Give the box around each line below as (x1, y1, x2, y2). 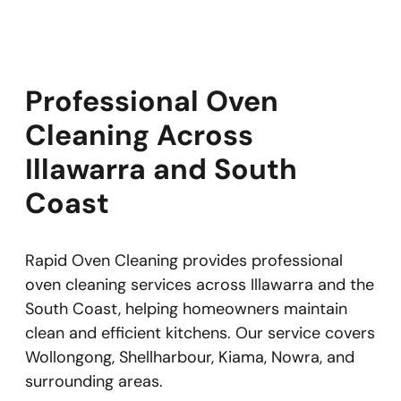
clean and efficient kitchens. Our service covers (25, 322, 375, 344)
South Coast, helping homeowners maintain (25, 298, 347, 320)
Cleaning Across (25, 116, 253, 154)
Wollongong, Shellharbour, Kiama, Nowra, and (25, 346, 354, 368)
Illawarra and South (25, 150, 297, 188)
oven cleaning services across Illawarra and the (25, 274, 374, 295)
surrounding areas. (25, 371, 163, 392)
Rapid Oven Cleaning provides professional (25, 250, 343, 271)
